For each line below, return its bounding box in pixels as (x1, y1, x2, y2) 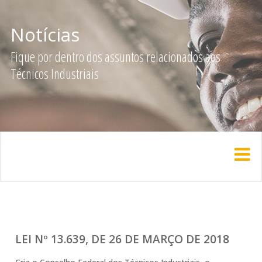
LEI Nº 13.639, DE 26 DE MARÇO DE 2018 (15, 232, 229, 247)
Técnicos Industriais (10, 64, 99, 83)
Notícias (10, 22, 80, 47)
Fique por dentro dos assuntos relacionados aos (10, 47, 220, 66)
